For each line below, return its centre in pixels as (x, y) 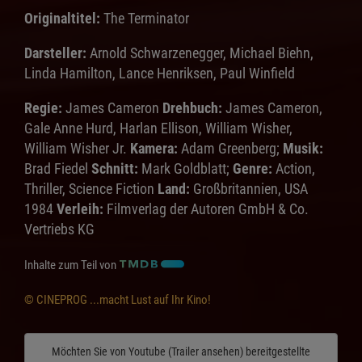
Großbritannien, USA (250, 188)
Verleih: (80, 208)
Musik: (303, 148)
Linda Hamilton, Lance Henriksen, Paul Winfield (160, 73)
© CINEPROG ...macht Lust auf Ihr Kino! (118, 299)
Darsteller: (55, 53)
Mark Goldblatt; (185, 168)
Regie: (43, 107)
